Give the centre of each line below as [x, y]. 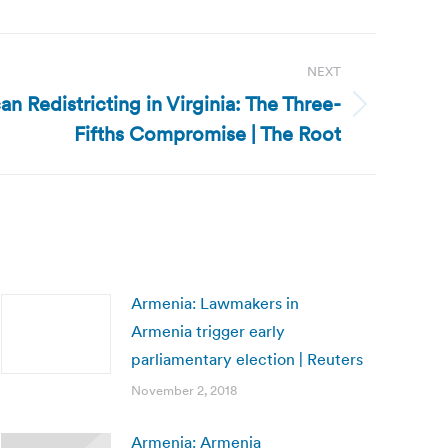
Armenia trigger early [208, 331]
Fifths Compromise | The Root [207, 134]
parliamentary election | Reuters [247, 359]
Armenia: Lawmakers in [215, 303]
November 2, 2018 [184, 390]
